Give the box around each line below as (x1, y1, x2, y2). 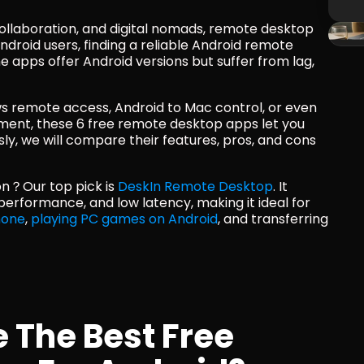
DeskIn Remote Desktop (118, 177, 273, 196)
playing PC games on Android (31, 210, 218, 228)
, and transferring (218, 210, 328, 228)
